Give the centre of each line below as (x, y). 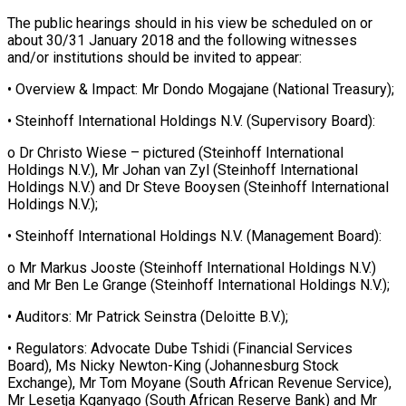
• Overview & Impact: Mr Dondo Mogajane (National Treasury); (201, 89)
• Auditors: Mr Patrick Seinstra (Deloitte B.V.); (148, 316)
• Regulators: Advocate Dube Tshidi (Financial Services (180, 348)
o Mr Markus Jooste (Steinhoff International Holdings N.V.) (192, 267)
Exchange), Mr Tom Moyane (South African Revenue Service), (199, 382)
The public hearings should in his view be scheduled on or (190, 23)
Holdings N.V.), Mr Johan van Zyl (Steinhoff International (183, 169)
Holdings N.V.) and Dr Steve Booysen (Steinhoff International (198, 187)
